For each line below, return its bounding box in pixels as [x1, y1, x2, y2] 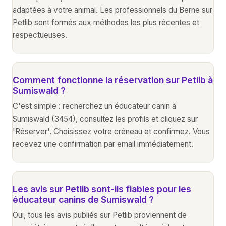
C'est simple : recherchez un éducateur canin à [13, 101, 176, 111]
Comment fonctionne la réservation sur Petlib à [13, 74, 213, 85]
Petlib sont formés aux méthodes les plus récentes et [13, 17, 199, 27]
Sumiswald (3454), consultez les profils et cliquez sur [13, 114, 198, 124]
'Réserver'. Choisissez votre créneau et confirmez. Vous [13, 126, 210, 136]
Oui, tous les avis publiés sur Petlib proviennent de [13, 210, 187, 220]
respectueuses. [13, 30, 67, 40]
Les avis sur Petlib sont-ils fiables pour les [13, 183, 191, 194]
